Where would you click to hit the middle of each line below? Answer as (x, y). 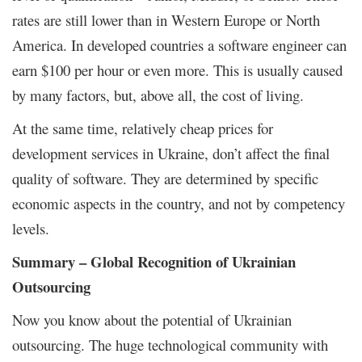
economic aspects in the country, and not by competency (179, 203)
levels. (31, 228)
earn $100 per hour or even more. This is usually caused (177, 69)
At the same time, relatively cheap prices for (143, 128)
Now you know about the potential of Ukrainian (152, 319)
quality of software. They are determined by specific (165, 178)
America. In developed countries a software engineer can (179, 44)
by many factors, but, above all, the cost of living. (160, 95)
